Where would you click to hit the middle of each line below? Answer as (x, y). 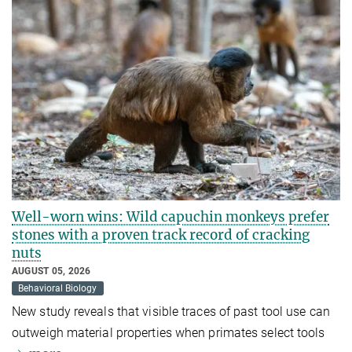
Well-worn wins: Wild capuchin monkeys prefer (170, 216)
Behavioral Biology (58, 288)
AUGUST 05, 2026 (51, 271)
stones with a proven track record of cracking (161, 235)
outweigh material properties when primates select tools (169, 332)
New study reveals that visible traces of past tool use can (171, 311)
